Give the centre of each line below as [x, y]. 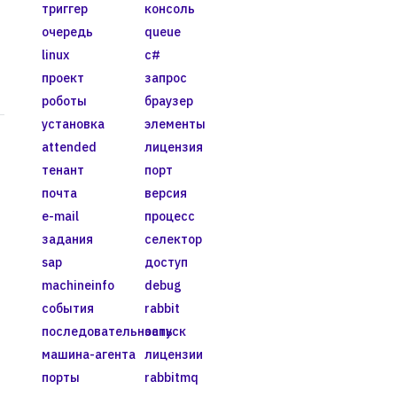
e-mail [60, 216]
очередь [67, 31]
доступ [166, 262]
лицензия [173, 147]
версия [165, 193]
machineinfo [78, 285]
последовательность [107, 331]
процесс [169, 216]
